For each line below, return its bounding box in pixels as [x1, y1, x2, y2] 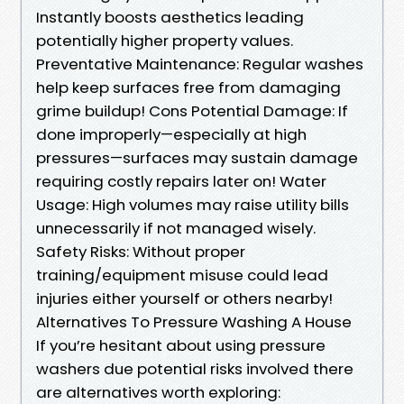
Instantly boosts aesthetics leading [36, 5, 304, 28]
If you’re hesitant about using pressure [36, 334, 326, 356]
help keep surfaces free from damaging [36, 76, 341, 98]
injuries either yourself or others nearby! [36, 287, 333, 309]
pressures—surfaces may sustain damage [36, 146, 358, 169]
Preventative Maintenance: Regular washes [36, 52, 363, 75]
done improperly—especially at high [36, 123, 307, 145]
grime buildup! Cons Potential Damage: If [36, 99, 348, 122]
